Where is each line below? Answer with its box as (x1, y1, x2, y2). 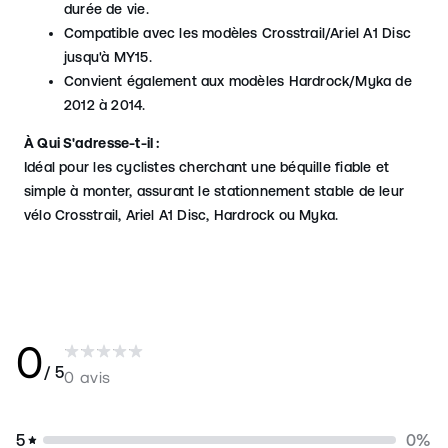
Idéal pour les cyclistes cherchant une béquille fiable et (24, 159, 389, 175)
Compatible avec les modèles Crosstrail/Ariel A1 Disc (64, 25, 411, 41)
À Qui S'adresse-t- (24, 135, 147, 151)
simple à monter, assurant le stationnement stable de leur (24, 183, 404, 199)
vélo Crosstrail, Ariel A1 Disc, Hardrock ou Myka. (24, 207, 339, 223)
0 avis (64, 370, 112, 386)
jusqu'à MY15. (64, 49, 152, 65)
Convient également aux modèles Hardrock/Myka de (64, 73, 412, 89)
